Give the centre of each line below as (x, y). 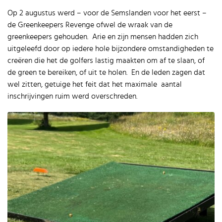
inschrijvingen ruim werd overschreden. (72, 96)
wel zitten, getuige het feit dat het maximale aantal (95, 84)
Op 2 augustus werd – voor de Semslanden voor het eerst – (107, 13)
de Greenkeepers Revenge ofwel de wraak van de (90, 25)
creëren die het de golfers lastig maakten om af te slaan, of (106, 61)
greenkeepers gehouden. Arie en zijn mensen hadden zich (103, 37)
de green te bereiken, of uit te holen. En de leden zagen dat (106, 73)
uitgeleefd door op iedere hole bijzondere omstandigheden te (111, 49)
